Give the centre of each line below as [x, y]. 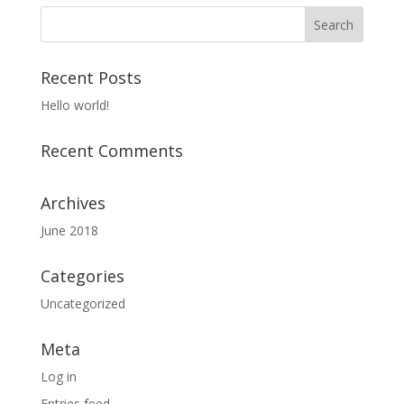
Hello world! [74, 105]
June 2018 [69, 230]
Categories [82, 276]
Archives [73, 203]
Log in [58, 376]
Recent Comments [111, 151]
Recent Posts [91, 78]
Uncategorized [83, 303]
